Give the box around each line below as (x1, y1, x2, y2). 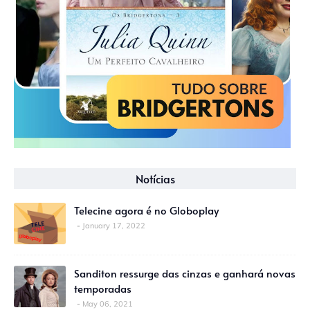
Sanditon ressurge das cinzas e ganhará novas (74, 265, 295, 280)
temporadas (74, 280, 131, 295)
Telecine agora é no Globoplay (74, 202, 219, 217)
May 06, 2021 (82, 298, 133, 309)
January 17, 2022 (82, 220, 145, 230)
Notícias (135, 170, 175, 186)
